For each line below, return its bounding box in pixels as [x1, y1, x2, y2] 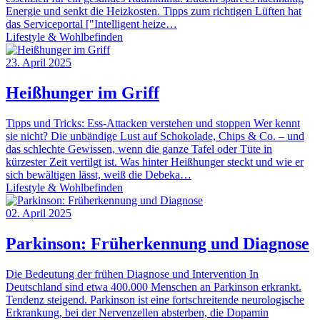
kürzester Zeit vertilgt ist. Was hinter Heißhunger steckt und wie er [6, 155, 304, 168]
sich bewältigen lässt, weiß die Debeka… [6, 168, 191, 181]
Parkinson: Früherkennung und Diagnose [6, 234, 309, 253]
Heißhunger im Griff [6, 83, 159, 102]
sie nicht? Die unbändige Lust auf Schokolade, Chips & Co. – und [6, 129, 304, 142]
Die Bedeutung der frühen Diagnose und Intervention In [6, 267, 259, 280]
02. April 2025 [6, 206, 71, 219]
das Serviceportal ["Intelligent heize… [6, 17, 177, 30]
